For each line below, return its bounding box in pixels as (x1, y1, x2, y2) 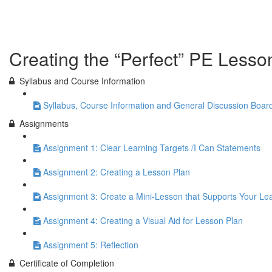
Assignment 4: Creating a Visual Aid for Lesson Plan (43, 214, 243, 226)
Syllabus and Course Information (19, 75, 145, 87)
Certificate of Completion (19, 257, 114, 269)
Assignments (19, 117, 69, 129)
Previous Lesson (15, 24, 78, 36)
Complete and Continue (81, 24, 172, 36)
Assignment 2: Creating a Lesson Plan (43, 166, 190, 178)
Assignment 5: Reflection (43, 239, 138, 251)
